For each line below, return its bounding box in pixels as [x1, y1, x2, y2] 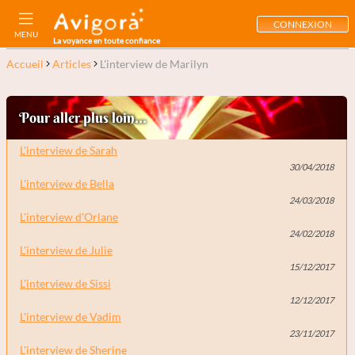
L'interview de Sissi [20, 277, 111, 290]
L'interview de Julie [20, 243, 113, 257]
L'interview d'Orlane [20, 210, 118, 223]
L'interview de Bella [20, 177, 114, 190]
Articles [52, 57, 91, 71]
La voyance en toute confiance [53, 35, 161, 45]
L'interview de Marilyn [100, 57, 208, 71]
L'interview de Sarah [20, 143, 117, 157]
